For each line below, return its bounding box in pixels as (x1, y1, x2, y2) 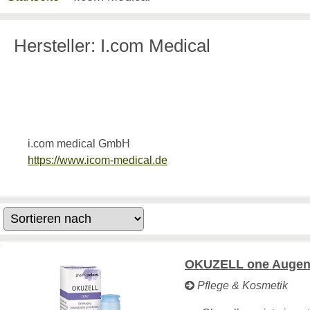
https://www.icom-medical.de (28, 154, 167, 166)
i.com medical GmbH (28, 138, 130, 149)
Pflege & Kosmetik (194, 280, 288, 291)
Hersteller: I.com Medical (14, 36, 210, 55)
